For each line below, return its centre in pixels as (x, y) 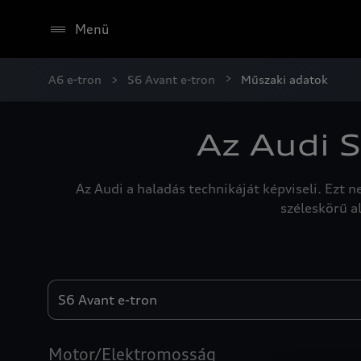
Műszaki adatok (284, 79)
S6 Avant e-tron (171, 79)
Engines (71, 288)
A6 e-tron (75, 79)
